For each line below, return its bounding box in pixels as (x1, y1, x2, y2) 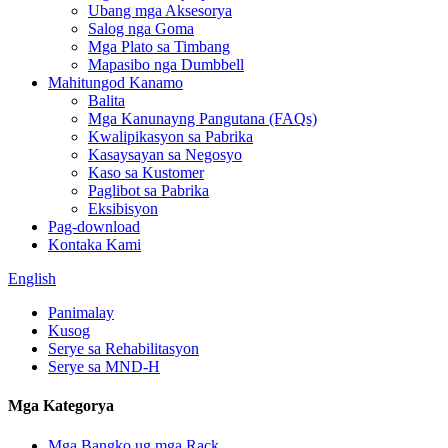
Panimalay (48, 304, 114, 321)
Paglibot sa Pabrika (88, 182, 209, 199)
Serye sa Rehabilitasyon (48, 340, 199, 357)
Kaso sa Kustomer (88, 164, 204, 181)
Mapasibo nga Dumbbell (88, 56, 244, 73)
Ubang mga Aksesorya (88, 2, 232, 19)
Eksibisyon (88, 200, 158, 217)
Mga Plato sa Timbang (88, 38, 230, 55)
